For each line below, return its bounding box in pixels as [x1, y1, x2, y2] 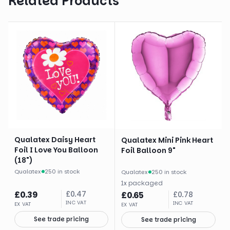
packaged [128, 179, 163, 187]
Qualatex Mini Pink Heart [121, 135, 213, 145]
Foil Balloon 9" [121, 145, 176, 156]
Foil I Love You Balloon [14, 145, 98, 155]
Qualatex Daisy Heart [14, 135, 95, 145]
